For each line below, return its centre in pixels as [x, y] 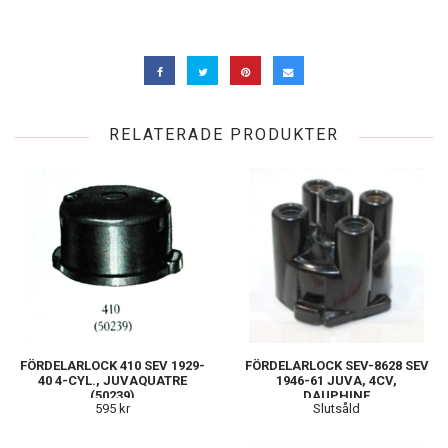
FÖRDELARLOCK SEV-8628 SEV [336, 365]
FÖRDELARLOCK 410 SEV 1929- [112, 365]
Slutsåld [336, 408]
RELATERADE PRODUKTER [224, 134]
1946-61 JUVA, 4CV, [336, 380]
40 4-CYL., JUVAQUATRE [112, 380]
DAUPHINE [336, 395]
